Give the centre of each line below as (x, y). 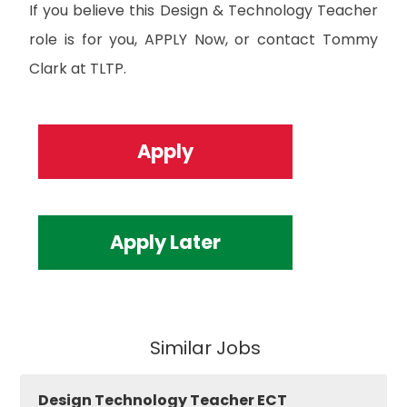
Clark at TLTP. (78, 68)
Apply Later (166, 242)
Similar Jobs (205, 347)
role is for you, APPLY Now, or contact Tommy (203, 39)
